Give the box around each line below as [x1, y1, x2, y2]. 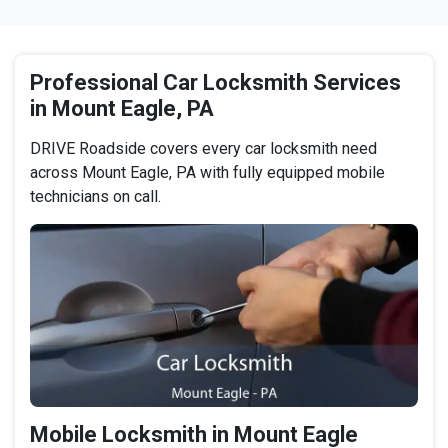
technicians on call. [30, 187, 161, 207]
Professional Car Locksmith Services [30, 70, 401, 96]
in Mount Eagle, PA [30, 96, 214, 122]
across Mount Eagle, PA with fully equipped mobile [30, 163, 385, 183]
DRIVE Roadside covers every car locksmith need [30, 139, 377, 159]
